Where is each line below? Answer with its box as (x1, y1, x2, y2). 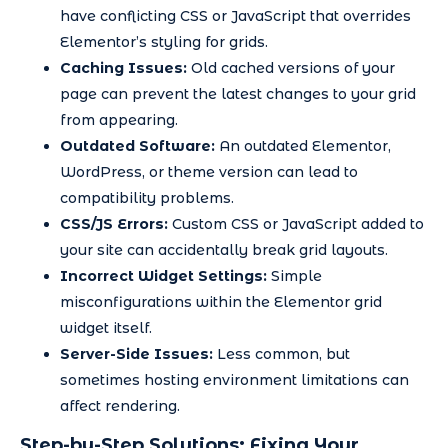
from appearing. (60, 110, 178, 129)
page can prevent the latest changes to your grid (60, 84, 416, 103)
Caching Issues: (60, 58, 187, 77)
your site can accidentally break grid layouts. (60, 240, 388, 259)
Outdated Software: (60, 136, 215, 155)
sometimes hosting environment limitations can (60, 370, 409, 389)
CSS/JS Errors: (60, 214, 168, 233)
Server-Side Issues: (60, 344, 213, 363)
